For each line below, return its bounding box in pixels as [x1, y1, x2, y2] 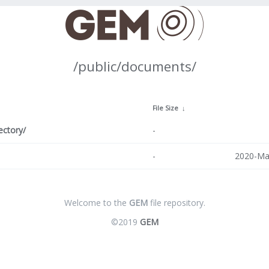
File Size [153, 104, 178, 112]
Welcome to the [64, 197, 129, 208]
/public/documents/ [73, 57, 196, 76]
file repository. [147, 197, 205, 208]
